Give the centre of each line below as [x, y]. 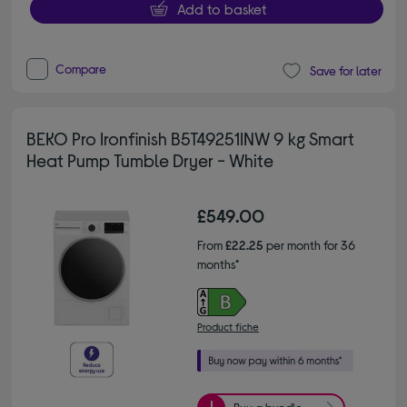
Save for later [345, 71]
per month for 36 [309, 244]
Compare [81, 68]
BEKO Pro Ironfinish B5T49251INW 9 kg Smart [191, 138]
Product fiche [228, 326]
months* [218, 263]
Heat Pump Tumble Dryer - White [150, 159]
